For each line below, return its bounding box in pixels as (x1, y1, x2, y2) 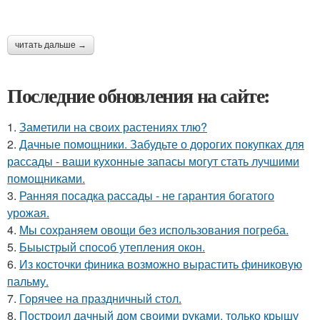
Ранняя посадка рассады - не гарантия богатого (19, 186, 274, 204)
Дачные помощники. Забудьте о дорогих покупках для (19, 135, 304, 152)
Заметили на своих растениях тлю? (19, 118, 207, 135)
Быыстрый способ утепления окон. (19, 238, 205, 255)
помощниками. (7, 169, 85, 186)
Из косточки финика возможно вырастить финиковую (19, 255, 302, 272)
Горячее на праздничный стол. (19, 289, 181, 306)
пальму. (7, 272, 49, 289)
